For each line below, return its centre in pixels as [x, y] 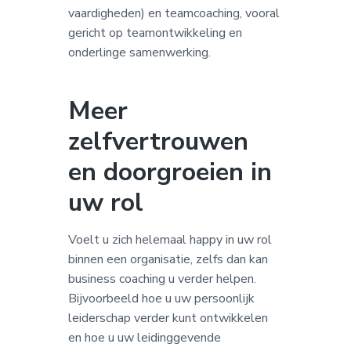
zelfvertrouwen [158, 141]
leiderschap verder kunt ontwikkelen [168, 318]
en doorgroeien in [170, 172]
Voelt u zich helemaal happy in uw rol [170, 239]
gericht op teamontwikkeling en [155, 33]
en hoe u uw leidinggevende [144, 337]
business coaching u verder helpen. [162, 279]
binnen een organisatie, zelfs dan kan [168, 259]
